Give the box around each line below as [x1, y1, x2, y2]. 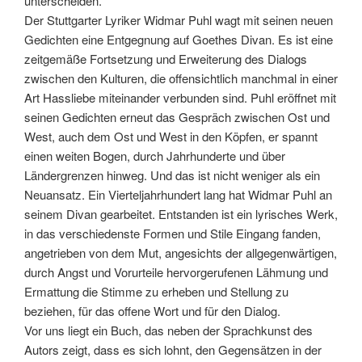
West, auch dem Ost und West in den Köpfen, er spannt [24, 128, 318, 145]
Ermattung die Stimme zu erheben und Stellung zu [24, 283, 288, 301]
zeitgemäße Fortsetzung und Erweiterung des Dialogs [24, 50, 307, 68]
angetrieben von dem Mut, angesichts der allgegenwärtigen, [24, 244, 337, 262]
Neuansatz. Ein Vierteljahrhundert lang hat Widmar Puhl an [24, 186, 332, 204]
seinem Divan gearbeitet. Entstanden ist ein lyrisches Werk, [24, 205, 338, 223]
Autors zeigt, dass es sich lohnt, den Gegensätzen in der [24, 341, 322, 359]
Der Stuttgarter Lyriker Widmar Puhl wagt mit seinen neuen [24, 11, 333, 29]
